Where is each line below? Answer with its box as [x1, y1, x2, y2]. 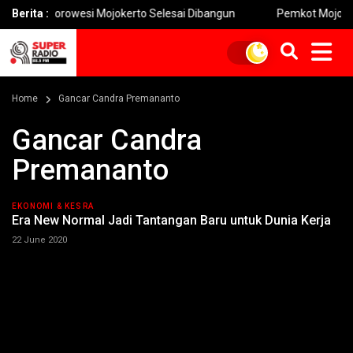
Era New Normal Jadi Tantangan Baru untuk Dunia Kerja [12, 213, 331, 228]
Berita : [12, 7, 49, 20]
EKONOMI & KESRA [12, 202, 94, 210]
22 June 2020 [12, 235, 67, 245]
